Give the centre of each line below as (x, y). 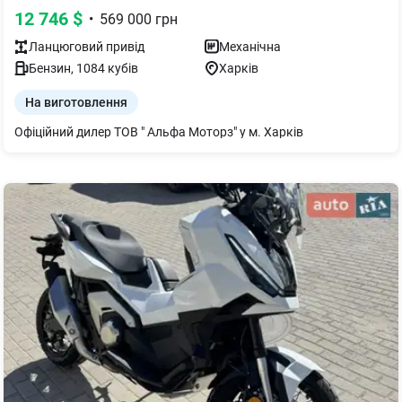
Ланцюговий (66, 47)
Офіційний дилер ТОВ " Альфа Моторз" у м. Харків (159, 132)
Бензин (50, 68)
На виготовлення (76, 102)
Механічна (250, 47)
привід (124, 47)
